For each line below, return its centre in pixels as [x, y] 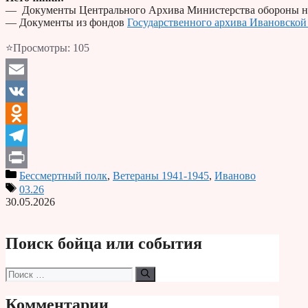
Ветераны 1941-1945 [161, 175]
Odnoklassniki [37, 135]
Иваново [235, 175]
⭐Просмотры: [38, 47]
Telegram [26, 157]
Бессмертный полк [63, 175]
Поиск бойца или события [104, 243]
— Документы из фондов [66, 22]
